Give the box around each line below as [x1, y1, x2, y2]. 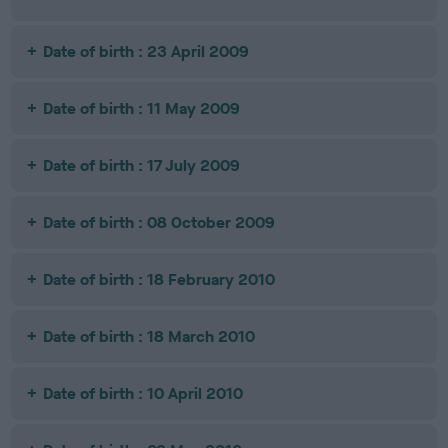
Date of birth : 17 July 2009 [43, 155, 241, 176]
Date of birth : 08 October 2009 [43, 212, 276, 233]
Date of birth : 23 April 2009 [43, 41, 250, 62]
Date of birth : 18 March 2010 [43, 326, 256, 347]
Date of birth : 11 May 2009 [43, 98, 241, 119]
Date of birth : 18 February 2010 [43, 269, 276, 290]
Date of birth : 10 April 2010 [43, 383, 244, 404]
